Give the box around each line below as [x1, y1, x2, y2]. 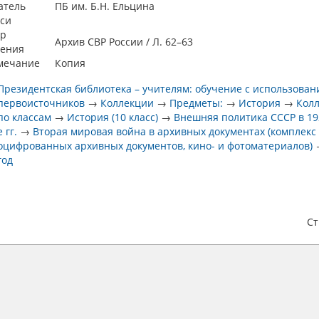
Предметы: [169, 96, 224, 110]
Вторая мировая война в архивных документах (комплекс [33, 125, 317, 138]
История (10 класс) [67, 110, 159, 124]
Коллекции [100, 96, 155, 110]
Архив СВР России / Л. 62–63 [55, 35, 193, 48]
